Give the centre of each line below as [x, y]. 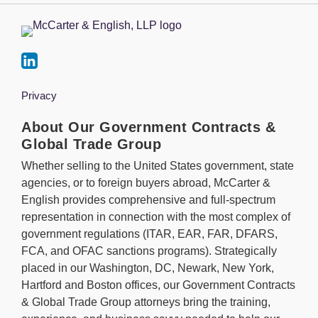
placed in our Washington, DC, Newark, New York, [148, 268]
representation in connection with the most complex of [156, 216]
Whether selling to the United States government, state [158, 165]
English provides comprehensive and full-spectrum [148, 199]
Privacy [39, 96]
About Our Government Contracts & [148, 127]
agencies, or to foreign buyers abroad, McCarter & [146, 182]
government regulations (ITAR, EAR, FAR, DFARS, [149, 234]
